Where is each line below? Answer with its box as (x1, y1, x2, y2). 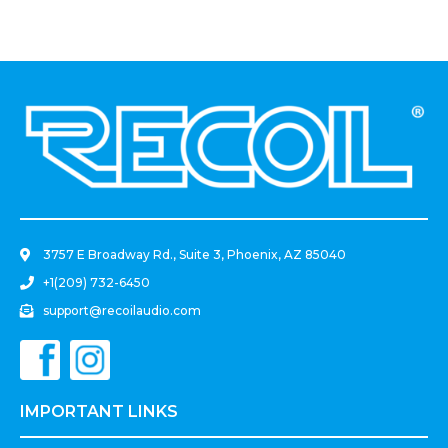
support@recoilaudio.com (42, 303, 201, 319)
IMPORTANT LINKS (20, 402, 178, 422)
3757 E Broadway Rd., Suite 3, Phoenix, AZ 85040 (42, 247, 346, 263)
